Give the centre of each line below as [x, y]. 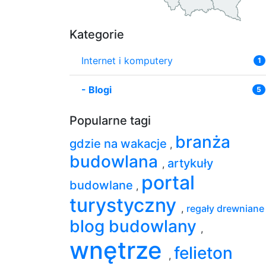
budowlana [116, 161]
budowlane [103, 185]
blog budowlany [135, 226]
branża [203, 142]
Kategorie [97, 34]
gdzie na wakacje [120, 143]
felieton [203, 253]
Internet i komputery [127, 60]
